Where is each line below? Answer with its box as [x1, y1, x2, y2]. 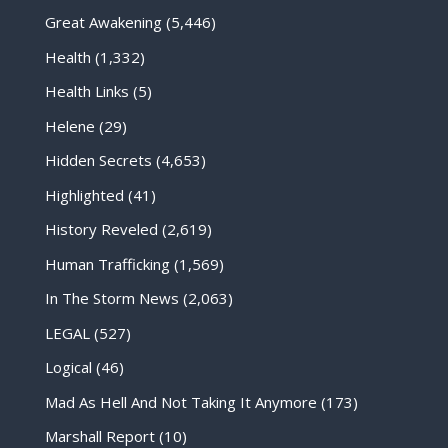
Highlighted [44, 184, 124, 205]
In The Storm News [44, 288, 179, 309]
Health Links [44, 81, 129, 102]
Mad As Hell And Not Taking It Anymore [44, 391, 317, 412]
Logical [44, 357, 92, 378]
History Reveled [44, 219, 158, 240]
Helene [44, 115, 95, 136]
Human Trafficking [44, 253, 170, 274]
